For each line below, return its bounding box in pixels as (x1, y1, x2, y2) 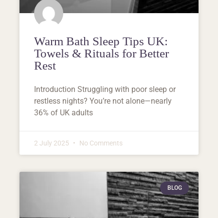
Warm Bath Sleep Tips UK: (34, 35, 168, 48)
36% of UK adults (34, 108, 93, 118)
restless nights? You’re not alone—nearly (34, 96, 172, 106)
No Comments (78, 139, 123, 147)
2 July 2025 (34, 139, 71, 147)
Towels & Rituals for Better (34, 47, 169, 60)
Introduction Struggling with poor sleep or (34, 85, 176, 94)
